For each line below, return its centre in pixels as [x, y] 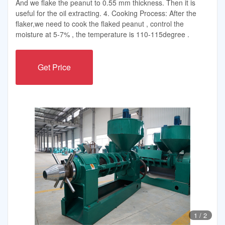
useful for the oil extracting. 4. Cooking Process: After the [106, 13]
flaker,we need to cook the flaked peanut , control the [100, 24]
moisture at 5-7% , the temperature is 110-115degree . [102, 34]
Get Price [54, 67]
